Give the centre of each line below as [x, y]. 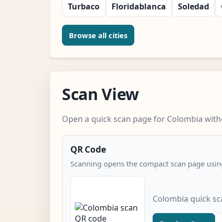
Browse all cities [98, 35]
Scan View [101, 94]
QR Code [88, 149]
